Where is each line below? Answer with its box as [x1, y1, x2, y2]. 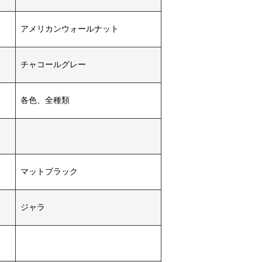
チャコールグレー [20, 60, 86, 69]
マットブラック [20, 167, 78, 176]
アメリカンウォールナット [20, 25, 119, 33]
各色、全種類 [20, 96, 70, 105]
